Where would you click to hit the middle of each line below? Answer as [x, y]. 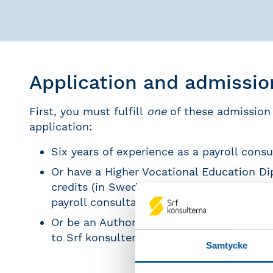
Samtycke [227, 246]
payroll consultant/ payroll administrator [160, 202]
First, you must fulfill [88, 111]
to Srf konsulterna [100, 237]
